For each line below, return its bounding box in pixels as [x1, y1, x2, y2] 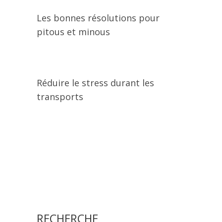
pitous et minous [37, 26, 110, 38]
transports [37, 91, 83, 103]
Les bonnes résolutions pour [37, 12, 160, 24]
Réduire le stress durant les [37, 77, 154, 89]
